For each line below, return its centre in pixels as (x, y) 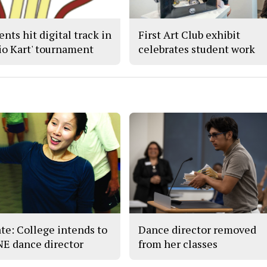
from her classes (178, 244)
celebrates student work (197, 49)
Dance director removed (198, 230)
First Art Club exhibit (190, 34)
